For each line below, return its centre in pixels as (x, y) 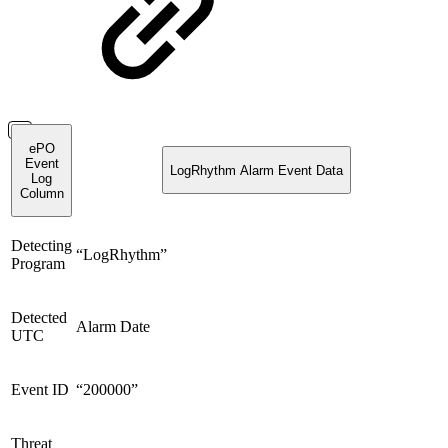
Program (38, 264)
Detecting (41, 246)
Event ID (40, 390)
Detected (39, 318)
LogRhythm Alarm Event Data (256, 170)
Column (41, 193)
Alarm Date (113, 327)
